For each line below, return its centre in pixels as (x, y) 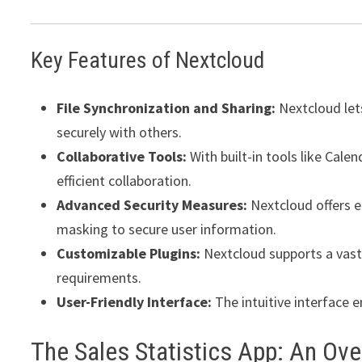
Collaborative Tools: (122, 157)
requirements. (99, 278)
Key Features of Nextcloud (148, 61)
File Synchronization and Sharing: (166, 108)
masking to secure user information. (167, 229)
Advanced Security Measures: (152, 205)
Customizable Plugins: (129, 254)
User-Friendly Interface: (135, 302)
